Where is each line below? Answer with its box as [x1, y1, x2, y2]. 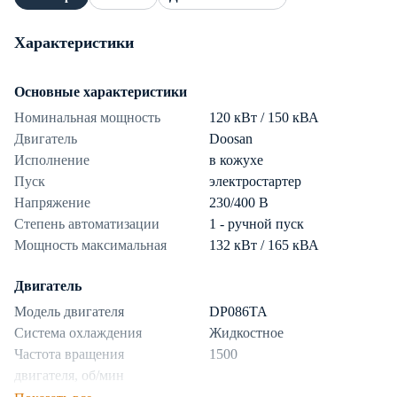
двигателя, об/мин [14, 368, 124, 384]
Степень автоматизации [14, 216, 160, 232]
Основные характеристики [14, 84, 187, 100]
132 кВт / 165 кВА [209, 237, 319, 253]
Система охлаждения [14, 325, 142, 341]
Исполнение [14, 152, 90, 168]
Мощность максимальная [14, 237, 167, 253]
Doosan [209, 131, 253, 147]
